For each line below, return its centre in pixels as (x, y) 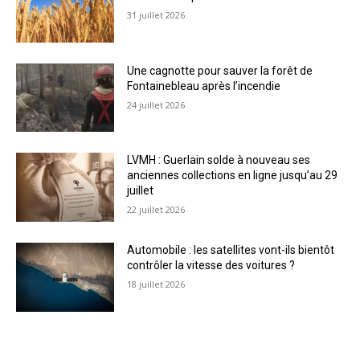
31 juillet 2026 (156, 15)
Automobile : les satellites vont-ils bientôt (231, 250)
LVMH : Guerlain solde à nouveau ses (219, 160)
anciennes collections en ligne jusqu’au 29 (233, 176)
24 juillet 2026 (156, 104)
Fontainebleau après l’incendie (204, 86)
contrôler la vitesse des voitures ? (211, 266)
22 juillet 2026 (156, 210)
